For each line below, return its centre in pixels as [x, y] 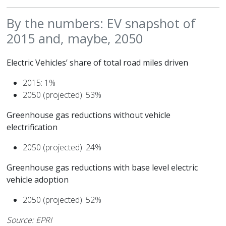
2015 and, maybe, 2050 [75, 38]
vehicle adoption [38, 179]
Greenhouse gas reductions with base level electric [102, 167]
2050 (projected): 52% [62, 200]
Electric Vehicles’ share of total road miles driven [98, 62]
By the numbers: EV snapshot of [101, 23]
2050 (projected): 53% [62, 95]
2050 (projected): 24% [62, 147]
